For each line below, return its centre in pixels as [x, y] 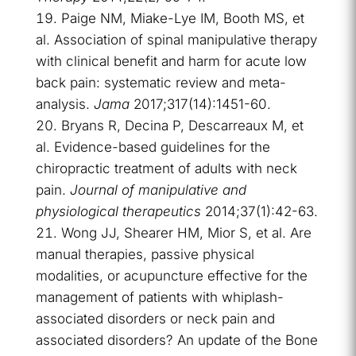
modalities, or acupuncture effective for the [171, 276]
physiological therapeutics [118, 212]
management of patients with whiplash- [159, 298]
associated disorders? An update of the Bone [176, 341]
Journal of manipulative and [158, 190]
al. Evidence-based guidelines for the [153, 147]
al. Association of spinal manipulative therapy [176, 40]
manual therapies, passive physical [145, 255]
